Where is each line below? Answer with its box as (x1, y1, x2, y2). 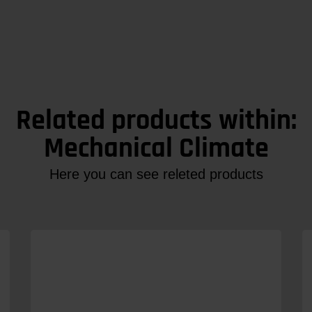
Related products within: (15, 102, 297, 139)
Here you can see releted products (49, 166, 263, 182)
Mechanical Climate (43, 130, 269, 166)
